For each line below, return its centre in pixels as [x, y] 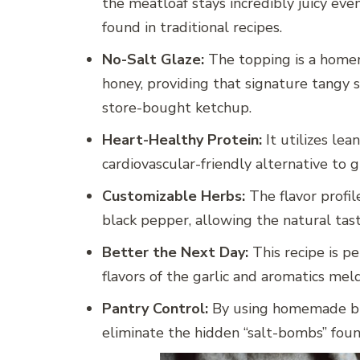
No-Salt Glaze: [153, 60]
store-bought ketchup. [177, 108]
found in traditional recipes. [192, 28]
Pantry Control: [155, 309]
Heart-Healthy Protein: [182, 140]
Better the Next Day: [175, 253]
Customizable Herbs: [174, 196]
